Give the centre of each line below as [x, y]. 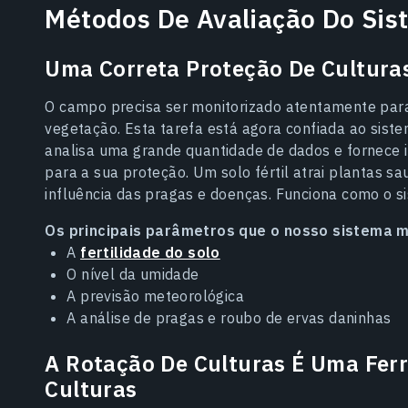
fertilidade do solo [150, 252]
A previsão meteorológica [155, 296]
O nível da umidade [133, 274]
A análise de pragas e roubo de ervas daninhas [229, 317]
